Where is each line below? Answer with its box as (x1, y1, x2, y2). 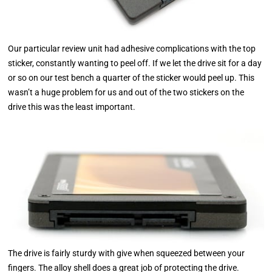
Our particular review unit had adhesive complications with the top (8, 44, 256, 54)
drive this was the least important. (8, 102, 136, 112)
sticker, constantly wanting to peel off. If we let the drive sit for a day (8, 58, 262, 69)
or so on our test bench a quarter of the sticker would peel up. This (8, 73, 255, 83)
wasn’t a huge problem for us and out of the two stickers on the (8, 87, 245, 98)
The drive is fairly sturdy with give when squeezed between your (8, 248, 245, 259)
